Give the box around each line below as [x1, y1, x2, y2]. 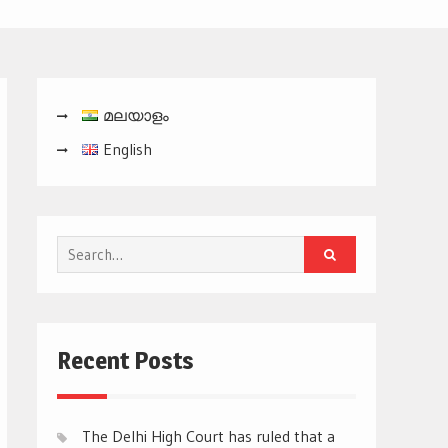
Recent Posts [57, 346, 194, 376]
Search [56, 239, 106, 261]
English [102, 139, 152, 160]
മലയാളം [102, 105, 169, 126]
